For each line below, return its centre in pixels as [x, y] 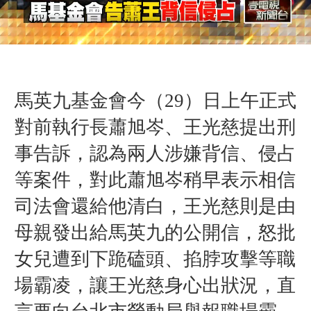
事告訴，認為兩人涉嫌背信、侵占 [155, 153]
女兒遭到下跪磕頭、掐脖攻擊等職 [155, 259]
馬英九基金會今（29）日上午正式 [155, 100]
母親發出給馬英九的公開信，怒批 [155, 232]
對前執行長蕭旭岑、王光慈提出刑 [155, 127]
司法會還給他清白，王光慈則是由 [155, 206]
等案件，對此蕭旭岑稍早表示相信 [155, 179]
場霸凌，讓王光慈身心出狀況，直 [155, 285]
